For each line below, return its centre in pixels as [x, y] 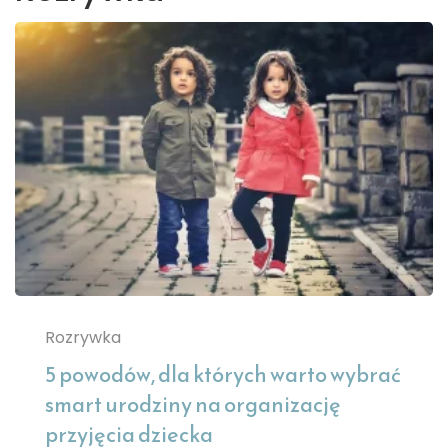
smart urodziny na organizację [193, 405]
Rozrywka [83, 338]
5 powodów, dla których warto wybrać [223, 375]
